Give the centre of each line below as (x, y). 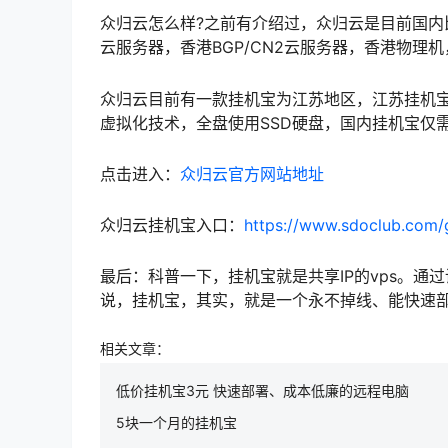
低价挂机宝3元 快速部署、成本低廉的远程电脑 (262, 391)
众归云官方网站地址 (252, 173)
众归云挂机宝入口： (172, 224)
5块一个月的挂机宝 (176, 423)
